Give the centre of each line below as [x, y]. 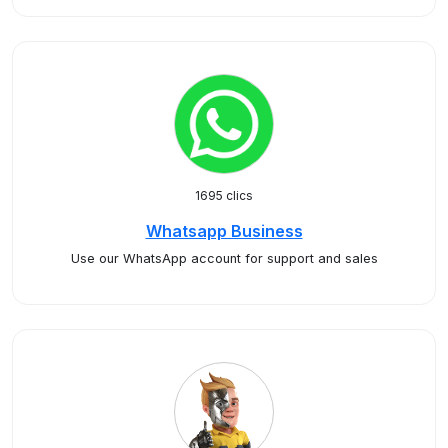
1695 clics [224, 195]
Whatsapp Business [224, 231]
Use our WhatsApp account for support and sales [224, 258]
